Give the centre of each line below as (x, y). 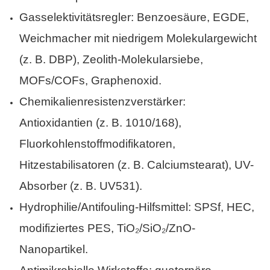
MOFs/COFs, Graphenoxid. (90, 81)
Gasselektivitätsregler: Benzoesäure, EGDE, (134, 17)
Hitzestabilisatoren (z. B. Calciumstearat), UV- (136, 165)
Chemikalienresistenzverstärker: (102, 102)
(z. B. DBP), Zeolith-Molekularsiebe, (111, 60)
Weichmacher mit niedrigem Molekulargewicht (138, 39)
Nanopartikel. (53, 250)
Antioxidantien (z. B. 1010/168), (100, 123)
